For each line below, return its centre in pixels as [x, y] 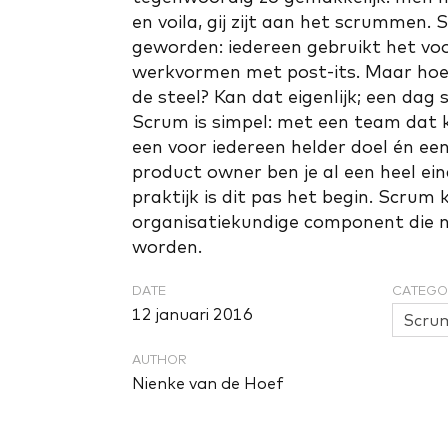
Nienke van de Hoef [208, 383]
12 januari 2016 [192, 314]
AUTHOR [159, 359]
